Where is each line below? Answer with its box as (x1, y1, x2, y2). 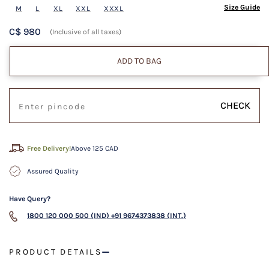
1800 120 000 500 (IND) (27, 211, 109, 220)
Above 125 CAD (71, 144, 118, 153)
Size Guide (224, 3, 260, 12)
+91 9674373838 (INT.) (111, 211, 186, 220)
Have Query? (9, 195, 50, 204)
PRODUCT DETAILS (9, 247, 102, 258)
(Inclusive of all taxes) (50, 28, 121, 37)
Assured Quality (27, 167, 79, 176)
